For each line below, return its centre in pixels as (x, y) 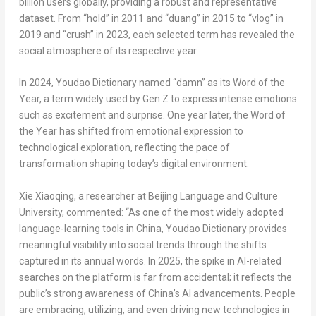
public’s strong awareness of (83, 293)
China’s (164, 293)
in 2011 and (137, 18)
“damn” (189, 83)
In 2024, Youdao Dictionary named (96, 83)
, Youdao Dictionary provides (224, 228)
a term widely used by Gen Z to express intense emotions (169, 99)
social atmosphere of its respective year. (108, 50)
